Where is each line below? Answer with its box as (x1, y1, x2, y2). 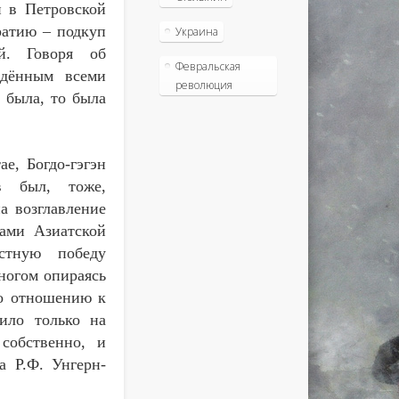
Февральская (175, 58, 240, 74)
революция (175, 77, 232, 93)
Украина (175, 23, 218, 39)
